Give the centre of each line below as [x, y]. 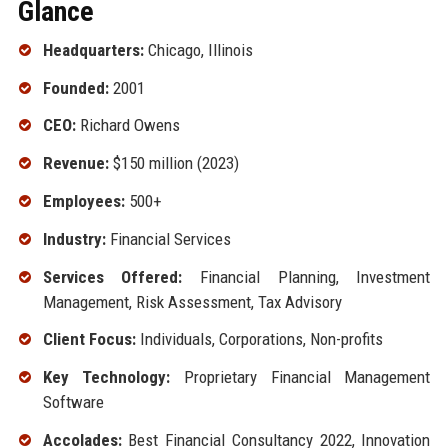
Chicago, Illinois [198, 49]
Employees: [83, 200]
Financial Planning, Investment [306, 276]
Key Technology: [106, 377]
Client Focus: [89, 339]
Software [73, 402]
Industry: [74, 238]
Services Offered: [112, 276]
